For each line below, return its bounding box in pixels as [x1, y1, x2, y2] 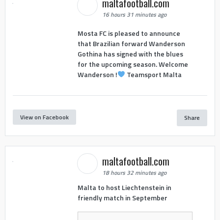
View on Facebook [20, 112, 69, 122]
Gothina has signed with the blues [77, 48, 183, 59]
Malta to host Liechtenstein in [77, 182, 171, 193]
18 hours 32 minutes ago [102, 168, 166, 178]
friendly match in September [77, 192, 167, 203]
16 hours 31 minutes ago [102, 10, 166, 20]
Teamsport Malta [125, 69, 182, 80]
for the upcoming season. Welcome [77, 58, 188, 69]
